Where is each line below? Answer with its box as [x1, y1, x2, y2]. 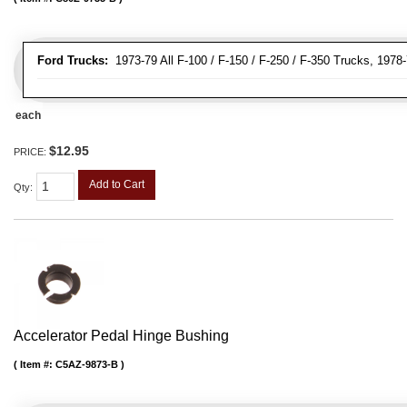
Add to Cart [89, 178, 144, 192]
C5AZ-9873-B [55, 358, 118, 370]
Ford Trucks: [37, 54, 108, 68]
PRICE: [14, 146, 49, 158]
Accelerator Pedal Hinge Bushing [14, 327, 229, 343]
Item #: [20, 358, 55, 370]
